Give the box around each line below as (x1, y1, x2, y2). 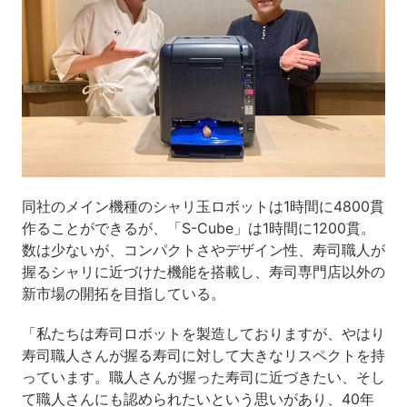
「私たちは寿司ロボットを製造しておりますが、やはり (21, 324, 385, 343)
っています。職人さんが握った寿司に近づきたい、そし (21, 368, 385, 387)
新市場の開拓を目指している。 (21, 284, 225, 303)
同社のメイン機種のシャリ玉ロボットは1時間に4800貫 (21, 197, 384, 216)
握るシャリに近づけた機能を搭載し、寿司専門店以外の (21, 263, 385, 282)
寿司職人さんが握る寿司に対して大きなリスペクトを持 (21, 346, 385, 365)
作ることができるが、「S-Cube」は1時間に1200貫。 (21, 219, 375, 238)
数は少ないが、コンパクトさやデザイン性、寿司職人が (21, 241, 385, 260)
